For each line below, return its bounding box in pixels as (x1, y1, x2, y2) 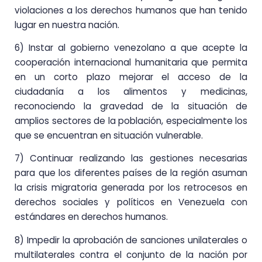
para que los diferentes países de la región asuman (15, 167, 247, 180)
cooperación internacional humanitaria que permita (15, 56, 247, 68)
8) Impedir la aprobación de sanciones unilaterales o (15, 233, 247, 246)
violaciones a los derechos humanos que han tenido (15, 4, 247, 16)
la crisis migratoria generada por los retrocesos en (15, 181, 247, 194)
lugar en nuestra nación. (15, 18, 119, 31)
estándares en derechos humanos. (15, 211, 168, 223)
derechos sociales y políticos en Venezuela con (15, 196, 247, 209)
